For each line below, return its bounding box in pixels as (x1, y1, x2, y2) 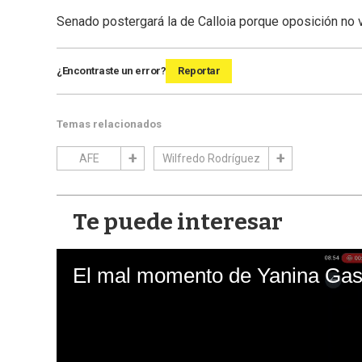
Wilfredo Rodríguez (162, 152, 260, 166)
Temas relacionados (57, 118, 162, 131)
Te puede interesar (73, 208, 283, 236)
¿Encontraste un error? (57, 65, 166, 78)
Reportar (178, 65, 220, 78)
